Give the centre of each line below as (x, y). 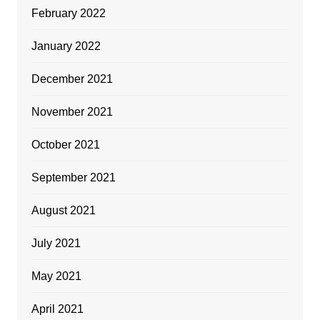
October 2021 (65, 144)
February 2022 (68, 13)
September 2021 (73, 177)
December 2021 (72, 79)
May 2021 (56, 276)
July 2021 (56, 243)
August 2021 (63, 210)
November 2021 (72, 111)
